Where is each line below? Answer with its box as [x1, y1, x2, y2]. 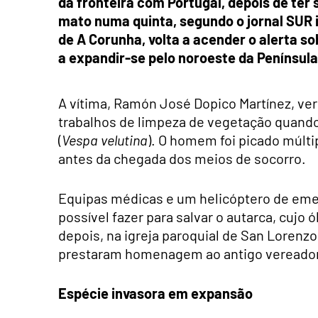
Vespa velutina [62, 131, 148, 148]
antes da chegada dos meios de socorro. [58, 149, 306, 167]
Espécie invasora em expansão [58, 284, 253, 302]
